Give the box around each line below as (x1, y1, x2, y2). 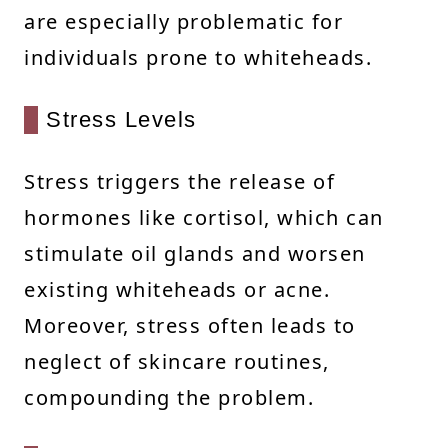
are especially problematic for (24, 7, 343, 35)
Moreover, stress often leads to (24, 311, 356, 339)
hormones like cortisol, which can (24, 203, 384, 231)
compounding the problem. (24, 383, 314, 411)
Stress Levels (46, 106, 197, 132)
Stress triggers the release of (24, 167, 335, 195)
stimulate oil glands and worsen (24, 239, 366, 267)
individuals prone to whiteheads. (24, 43, 372, 71)
